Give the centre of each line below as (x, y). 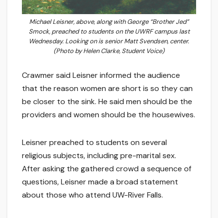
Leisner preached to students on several (94, 142)
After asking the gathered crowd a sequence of (107, 168)
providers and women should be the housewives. (109, 114)
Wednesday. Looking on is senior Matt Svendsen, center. (109, 41)
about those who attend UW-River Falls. (92, 195)
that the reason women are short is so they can (107, 88)
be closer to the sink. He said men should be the (107, 101)
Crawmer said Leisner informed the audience (101, 75)
